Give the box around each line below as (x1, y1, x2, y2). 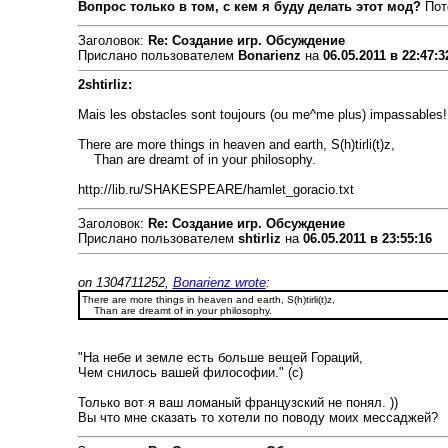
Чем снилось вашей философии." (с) (77, 365, 303, 380)
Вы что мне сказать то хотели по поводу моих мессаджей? (77, 410, 438, 425)
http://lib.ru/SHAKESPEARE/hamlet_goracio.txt (77, 182, 354, 197)
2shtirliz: (77, 77, 132, 92)
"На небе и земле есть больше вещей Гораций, (77, 350, 363, 365)
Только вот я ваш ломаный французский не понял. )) (77, 395, 398, 410)
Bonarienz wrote (172, 275, 266, 290)
